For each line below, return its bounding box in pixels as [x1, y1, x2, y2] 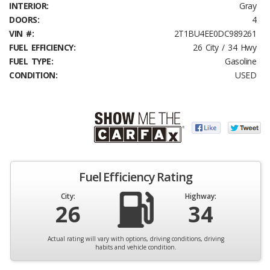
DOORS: [9, 14, 39, 25]
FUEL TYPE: [9, 55, 53, 67]
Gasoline [225, 55, 256, 67]
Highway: [184, 191, 216, 201]
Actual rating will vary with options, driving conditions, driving [47, 234, 224, 243]
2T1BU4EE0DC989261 [174, 28, 256, 39]
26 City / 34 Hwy [193, 42, 256, 53]
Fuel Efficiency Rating [79, 169, 192, 185]
